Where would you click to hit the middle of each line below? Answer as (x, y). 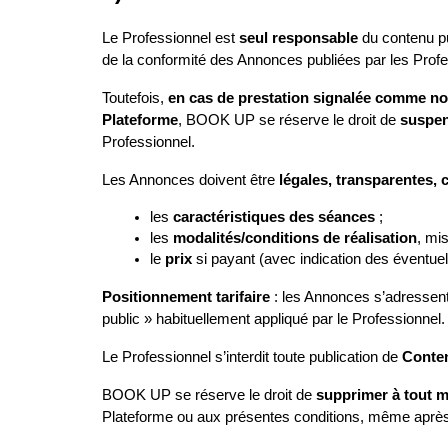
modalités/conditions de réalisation (295, 238)
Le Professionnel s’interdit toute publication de (252, 357)
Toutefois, (135, 98)
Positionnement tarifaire (186, 297)
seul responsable (298, 38)
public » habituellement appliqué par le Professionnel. (273, 319)
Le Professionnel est (170, 38)
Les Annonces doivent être (190, 180)
